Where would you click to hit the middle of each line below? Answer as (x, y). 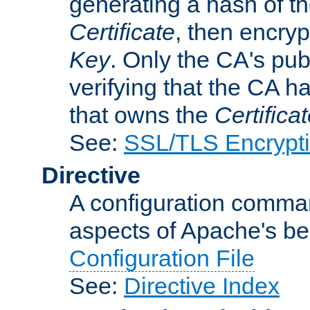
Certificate (122, 31)
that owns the (142, 115)
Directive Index (202, 285)
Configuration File (162, 258)
